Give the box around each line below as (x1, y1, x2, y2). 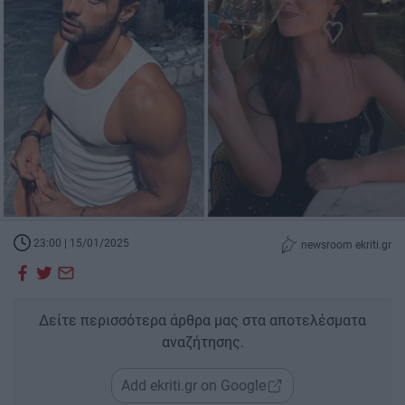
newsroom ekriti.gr (298, 238, 391, 251)
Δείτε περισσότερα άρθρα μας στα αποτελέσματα (39, 312, 366, 330)
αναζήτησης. (161, 334, 244, 352)
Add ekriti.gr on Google (121, 376, 266, 394)
